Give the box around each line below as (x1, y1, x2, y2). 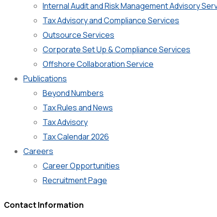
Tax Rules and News (43, 102, 113, 113)
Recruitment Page (43, 175, 107, 186)
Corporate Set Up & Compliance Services (43, 44, 190, 55)
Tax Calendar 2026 (43, 131, 109, 142)
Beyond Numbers (43, 88, 104, 99)
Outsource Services (43, 30, 114, 41)
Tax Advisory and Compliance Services (43, 15, 179, 26)
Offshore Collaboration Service (43, 59, 154, 70)
